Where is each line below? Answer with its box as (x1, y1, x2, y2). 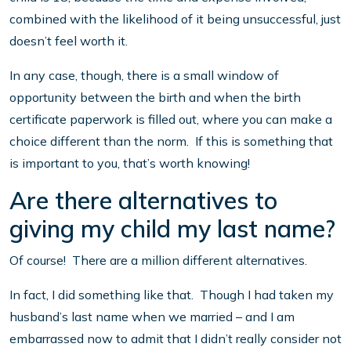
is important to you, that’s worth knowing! (9, 155, 250, 172)
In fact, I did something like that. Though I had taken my (9, 287, 334, 303)
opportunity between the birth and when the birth (9, 89, 301, 106)
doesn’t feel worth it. (9, 33, 128, 49)
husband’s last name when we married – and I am (9, 309, 295, 325)
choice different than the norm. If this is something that (9, 133, 333, 150)
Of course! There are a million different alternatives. (9, 252, 307, 269)
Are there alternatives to (9, 186, 277, 216)
